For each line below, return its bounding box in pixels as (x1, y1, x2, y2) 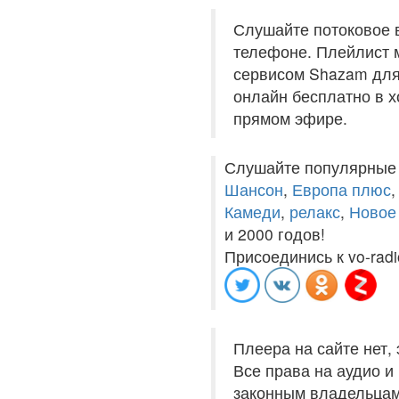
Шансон (224, 178, 283, 200)
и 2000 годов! (224, 223, 325, 245)
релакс (289, 200, 340, 223)
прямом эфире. (233, 107, 347, 129)
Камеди (224, 200, 281, 223)
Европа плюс (292, 178, 391, 200)
